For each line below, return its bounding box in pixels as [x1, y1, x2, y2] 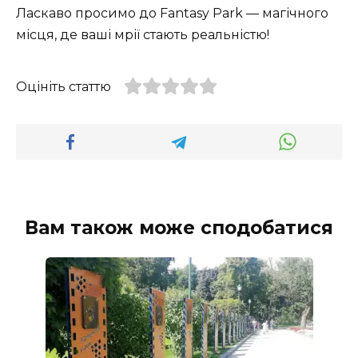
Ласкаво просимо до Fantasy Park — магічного [16, 6, 328, 22]
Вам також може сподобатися [25, 216, 333, 239]
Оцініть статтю [16, 79, 111, 95]
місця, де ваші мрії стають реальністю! [16, 27, 269, 43]
